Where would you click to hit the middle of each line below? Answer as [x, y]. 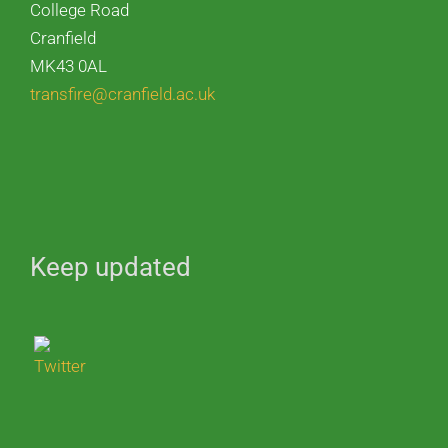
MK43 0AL [68, 66]
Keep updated [110, 267]
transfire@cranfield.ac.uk [122, 94]
